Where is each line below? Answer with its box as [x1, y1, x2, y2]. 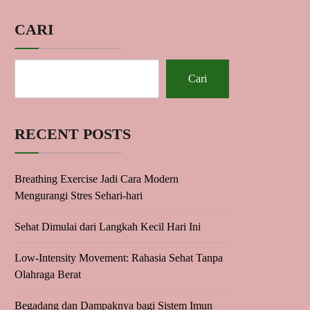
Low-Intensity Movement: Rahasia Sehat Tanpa [15, 252, 223, 264]
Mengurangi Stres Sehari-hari [15, 190, 143, 201]
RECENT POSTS [15, 125, 131, 143]
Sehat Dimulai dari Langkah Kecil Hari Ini [15, 221, 201, 232]
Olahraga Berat [15, 268, 81, 280]
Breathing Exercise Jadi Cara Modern [15, 173, 179, 185]
